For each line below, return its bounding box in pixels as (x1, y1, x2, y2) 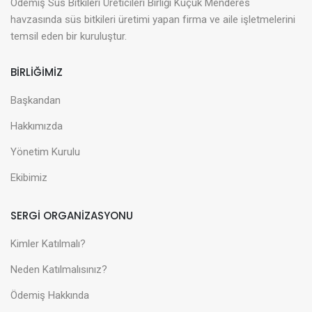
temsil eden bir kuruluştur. (10, 29, 127, 42)
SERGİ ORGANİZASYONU (10, 208, 133, 223)
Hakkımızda (10, 119, 63, 132)
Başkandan (10, 93, 61, 107)
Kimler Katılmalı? (10, 237, 86, 250)
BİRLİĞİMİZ (10, 64, 63, 79)
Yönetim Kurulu (10, 145, 80, 158)
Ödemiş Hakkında (10, 288, 89, 302)
